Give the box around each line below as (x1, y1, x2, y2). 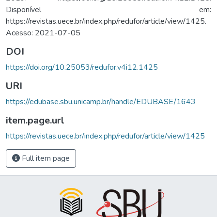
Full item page (20, 153, 70, 164)
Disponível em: (6, 4, 211, 15)
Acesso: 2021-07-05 (6, 27, 80, 38)
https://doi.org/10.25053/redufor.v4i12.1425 (6, 62, 158, 73)
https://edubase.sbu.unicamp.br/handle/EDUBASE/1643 (6, 96, 196, 107)
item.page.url (6, 113, 64, 127)
